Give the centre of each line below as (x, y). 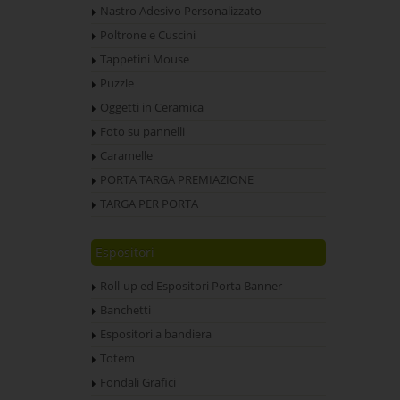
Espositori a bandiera (156, 334)
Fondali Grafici (138, 383)
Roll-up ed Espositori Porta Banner (191, 286)
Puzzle (117, 83)
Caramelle (126, 156)
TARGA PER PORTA (149, 204)
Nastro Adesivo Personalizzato (181, 11)
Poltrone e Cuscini (148, 35)
